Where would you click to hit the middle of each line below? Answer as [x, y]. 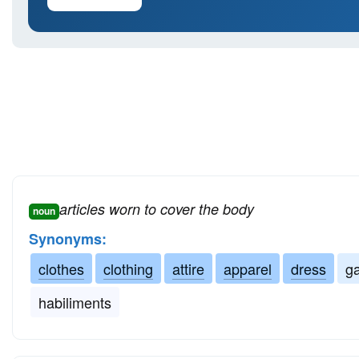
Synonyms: [68, 239]
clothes [61, 269]
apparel [248, 269]
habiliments [75, 303]
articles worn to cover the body [157, 209]
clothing [128, 269]
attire [188, 269]
